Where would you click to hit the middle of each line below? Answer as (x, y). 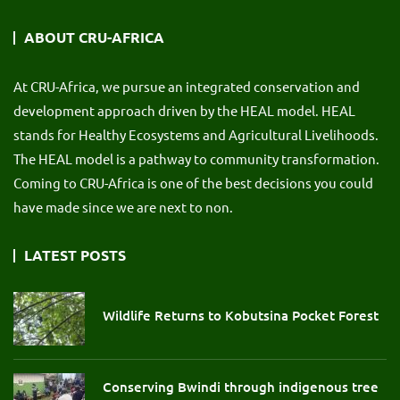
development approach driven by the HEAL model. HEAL (184, 111)
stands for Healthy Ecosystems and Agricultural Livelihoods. (197, 135)
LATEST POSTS (75, 255)
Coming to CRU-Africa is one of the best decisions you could (193, 183)
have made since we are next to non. (123, 207)
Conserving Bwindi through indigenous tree (241, 387)
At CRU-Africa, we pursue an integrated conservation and (187, 87)
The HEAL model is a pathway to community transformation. (196, 159)
